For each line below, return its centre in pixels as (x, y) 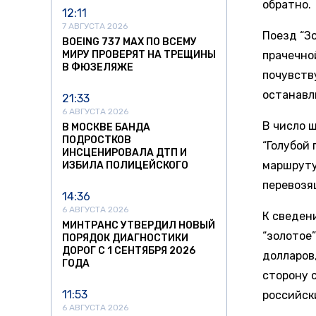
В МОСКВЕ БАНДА (106, 128)
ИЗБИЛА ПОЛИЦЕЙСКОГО (125, 166)
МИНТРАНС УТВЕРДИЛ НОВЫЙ (139, 226)
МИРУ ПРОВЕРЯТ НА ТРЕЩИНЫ (139, 55)
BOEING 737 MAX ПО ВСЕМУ (129, 42)
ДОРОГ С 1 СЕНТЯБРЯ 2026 (129, 251)
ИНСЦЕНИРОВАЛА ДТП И (124, 153)
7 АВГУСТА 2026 (95, 26)
